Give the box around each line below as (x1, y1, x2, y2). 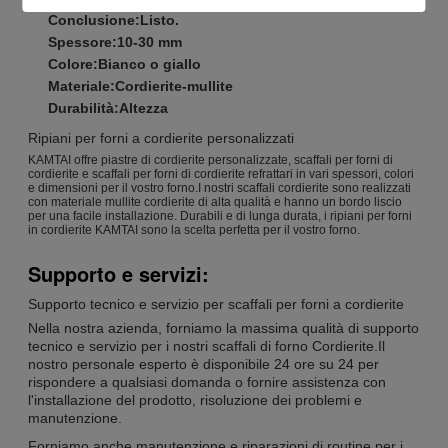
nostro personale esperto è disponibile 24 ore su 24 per (28, 355, 379, 372)
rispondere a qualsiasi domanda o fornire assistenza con (28, 373, 386, 390)
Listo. (140, 11, 179, 28)
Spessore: (48, 33, 117, 50)
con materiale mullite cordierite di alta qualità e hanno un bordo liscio (28, 194, 402, 209)
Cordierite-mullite (115, 77, 233, 94)
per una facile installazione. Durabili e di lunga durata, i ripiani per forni (28, 208, 412, 223)
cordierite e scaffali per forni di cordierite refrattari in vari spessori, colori (28, 166, 414, 181)
